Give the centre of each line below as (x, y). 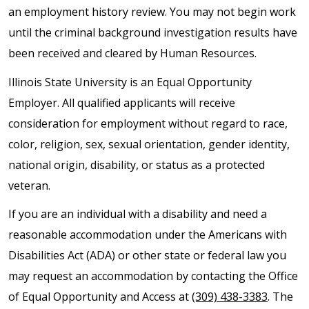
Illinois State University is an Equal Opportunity (130, 82)
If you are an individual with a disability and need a (138, 213)
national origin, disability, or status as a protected (137, 165)
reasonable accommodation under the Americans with (148, 234)
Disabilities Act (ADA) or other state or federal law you (147, 255)
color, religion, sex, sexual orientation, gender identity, (149, 144)
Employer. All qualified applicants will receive (122, 102)
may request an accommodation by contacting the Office (153, 276)
